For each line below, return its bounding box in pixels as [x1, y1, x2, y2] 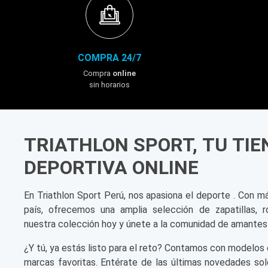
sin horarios [89, 80, 130, 89]
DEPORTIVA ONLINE [24, 156, 199, 179]
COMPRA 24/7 [78, 51, 141, 63]
